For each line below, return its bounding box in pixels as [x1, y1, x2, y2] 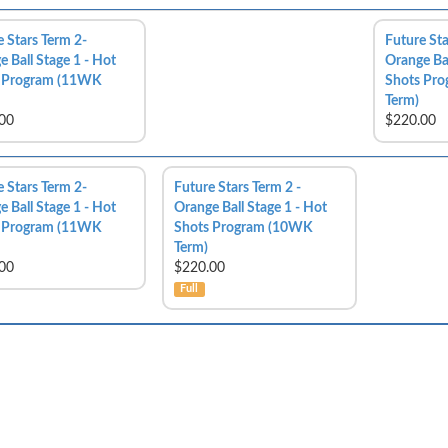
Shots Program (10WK [174, 221, 313, 235]
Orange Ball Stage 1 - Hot [174, 201, 327, 215]
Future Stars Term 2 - [174, 181, 301, 195]
